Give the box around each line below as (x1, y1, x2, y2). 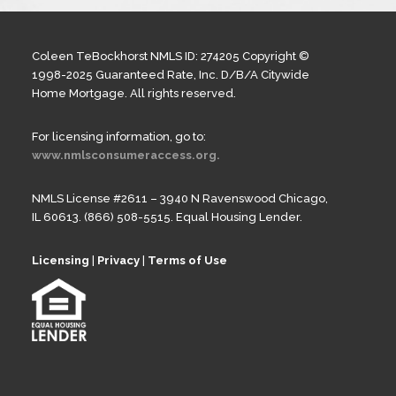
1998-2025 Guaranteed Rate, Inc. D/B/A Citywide (32, 68, 309, 81)
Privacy (97, 254, 140, 267)
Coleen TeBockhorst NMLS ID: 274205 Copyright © (32, 49, 309, 63)
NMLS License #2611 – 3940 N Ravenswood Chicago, (32, 192, 328, 205)
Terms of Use (148, 254, 227, 267)
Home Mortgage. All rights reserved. (32, 87, 236, 100)
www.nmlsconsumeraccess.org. (32, 148, 220, 162)
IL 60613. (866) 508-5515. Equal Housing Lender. (32, 210, 302, 224)
